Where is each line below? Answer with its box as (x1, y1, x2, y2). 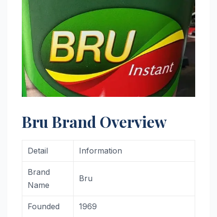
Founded (28, 201, 60, 211)
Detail (28, 146, 48, 155)
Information (79, 146, 123, 155)
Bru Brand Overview (22, 111, 167, 132)
